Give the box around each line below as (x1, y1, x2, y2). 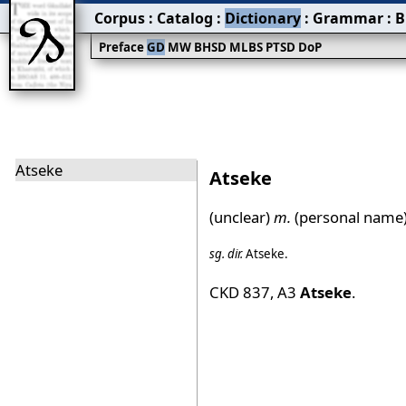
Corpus (94, 7, 145, 28)
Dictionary (225, 7, 301, 28)
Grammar (313, 7, 383, 28)
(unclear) (208, 206, 270, 227)
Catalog (157, 7, 213, 28)
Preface (99, 38, 145, 55)
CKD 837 (208, 281, 270, 303)
